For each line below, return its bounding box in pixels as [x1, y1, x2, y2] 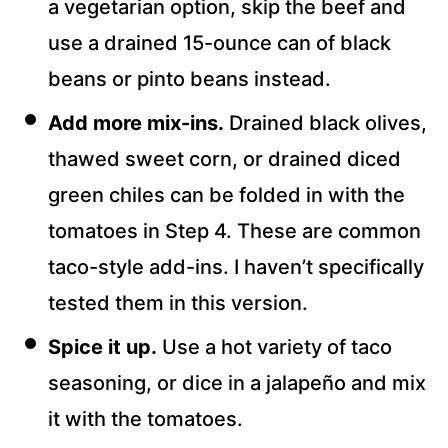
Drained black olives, [224, 111, 427, 136]
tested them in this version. [48, 291, 308, 316]
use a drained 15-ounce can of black [48, 31, 391, 56]
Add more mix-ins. [48, 111, 224, 136]
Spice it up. [48, 335, 157, 360]
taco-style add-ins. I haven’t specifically [48, 255, 424, 280]
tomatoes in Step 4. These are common [48, 219, 421, 244]
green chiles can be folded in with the [48, 183, 405, 208]
